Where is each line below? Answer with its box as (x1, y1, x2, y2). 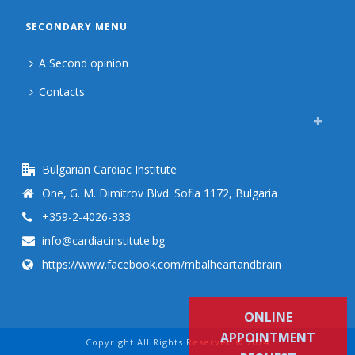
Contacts (39, 84, 86, 100)
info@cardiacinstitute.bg (42, 233, 166, 249)
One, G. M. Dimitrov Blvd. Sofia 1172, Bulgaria (42, 185, 278, 201)
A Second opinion (39, 55, 129, 71)
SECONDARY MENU (25, 20, 128, 34)
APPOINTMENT (220, 329, 315, 346)
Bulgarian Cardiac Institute (42, 162, 177, 177)
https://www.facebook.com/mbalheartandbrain (42, 257, 282, 273)
